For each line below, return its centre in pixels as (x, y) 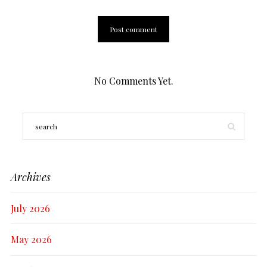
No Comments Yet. (133, 80)
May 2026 (31, 240)
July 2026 (30, 208)
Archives (31, 177)
